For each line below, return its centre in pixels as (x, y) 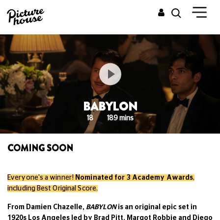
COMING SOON (40, 148)
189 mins (120, 118)
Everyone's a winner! (41, 178)
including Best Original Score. (53, 188)
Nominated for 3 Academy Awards (134, 178)
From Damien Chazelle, (47, 207)
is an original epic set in (157, 207)
